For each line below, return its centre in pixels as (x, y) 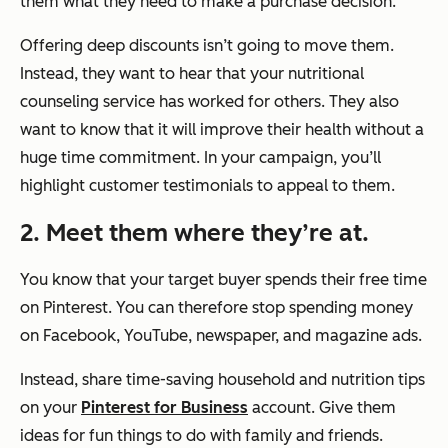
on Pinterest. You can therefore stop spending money (216, 308)
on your (50, 408)
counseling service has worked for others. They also (209, 102)
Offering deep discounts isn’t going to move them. (207, 46)
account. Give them (322, 408)
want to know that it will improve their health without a (222, 130)
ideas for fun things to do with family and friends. (201, 436)
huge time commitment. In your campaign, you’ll (200, 158)
